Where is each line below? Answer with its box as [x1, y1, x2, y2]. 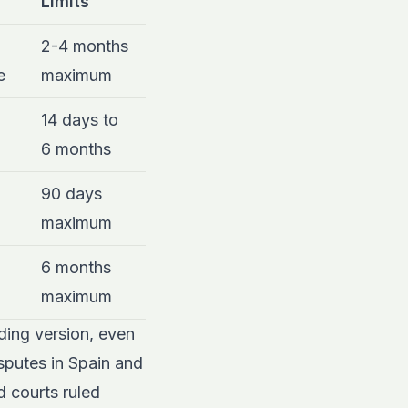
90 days [41, 184, 102, 204]
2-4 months [41, 36, 128, 56]
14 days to [41, 110, 118, 130]
